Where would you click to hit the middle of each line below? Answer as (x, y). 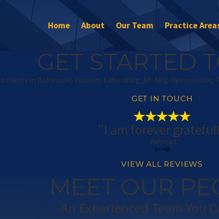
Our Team (135, 25)
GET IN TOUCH (162, 98)
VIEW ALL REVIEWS (162, 164)
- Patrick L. (162, 141)
